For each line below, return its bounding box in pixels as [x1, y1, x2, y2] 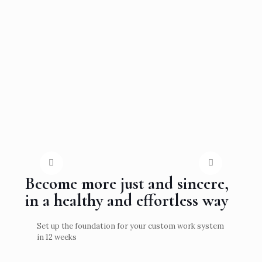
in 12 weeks [37, 232, 77, 242]
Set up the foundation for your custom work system [37, 220, 224, 231]
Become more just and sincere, [25, 173, 229, 194]
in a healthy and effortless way [25, 189, 228, 211]
